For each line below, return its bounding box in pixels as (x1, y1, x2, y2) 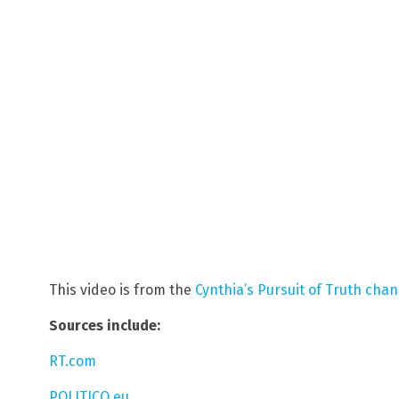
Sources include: (49, 317, 160, 335)
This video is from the (49, 281, 195, 299)
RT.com (49, 353, 96, 370)
